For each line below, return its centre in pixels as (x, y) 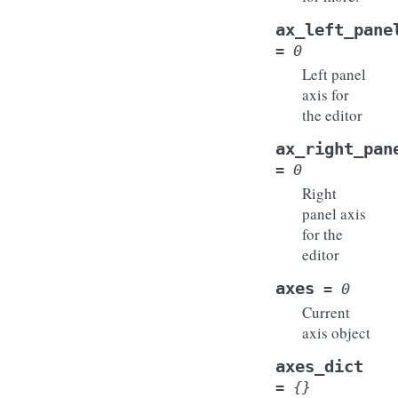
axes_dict (319, 366)
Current (326, 312)
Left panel (334, 74)
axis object (336, 332)
